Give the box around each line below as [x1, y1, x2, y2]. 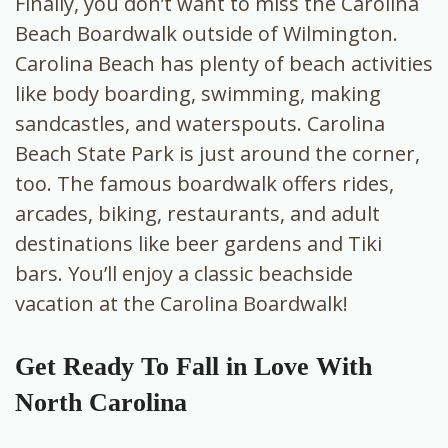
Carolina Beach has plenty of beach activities [15, 49, 433, 77]
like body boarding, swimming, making [15, 79, 381, 107]
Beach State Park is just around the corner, [15, 139, 420, 167]
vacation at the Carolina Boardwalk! [15, 289, 348, 317]
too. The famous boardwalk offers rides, [15, 169, 394, 197]
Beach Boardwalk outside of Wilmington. [15, 19, 398, 47]
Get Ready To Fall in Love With [15, 351, 372, 381]
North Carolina [15, 387, 187, 417]
